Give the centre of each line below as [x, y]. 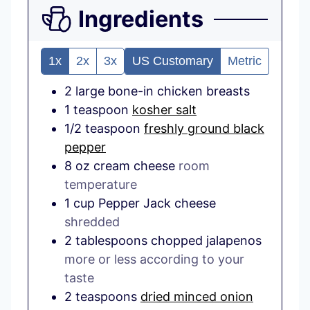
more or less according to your [154, 259]
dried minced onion [197, 297]
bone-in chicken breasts [179, 91]
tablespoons [111, 241]
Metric [245, 61]
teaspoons [106, 297]
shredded [92, 222]
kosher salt [164, 110]
